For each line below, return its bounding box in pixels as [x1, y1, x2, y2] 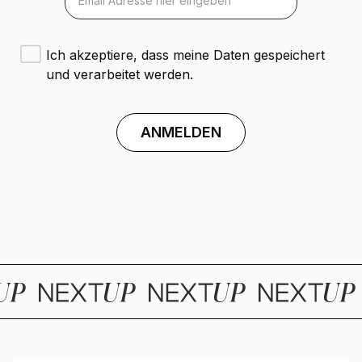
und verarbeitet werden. [45, 66, 193, 83]
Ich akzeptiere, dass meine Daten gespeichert [45, 47, 325, 64]
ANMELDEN [141, 124, 221, 141]
